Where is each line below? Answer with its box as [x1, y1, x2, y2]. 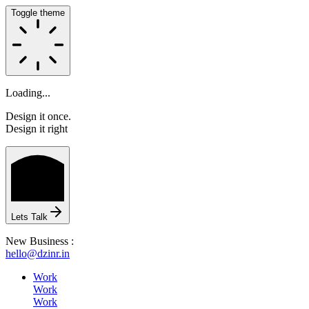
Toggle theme [11, 8, 65, 18]
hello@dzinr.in [6, 248, 70, 259]
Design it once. [6, 110, 71, 122]
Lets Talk [11, 212, 48, 222]
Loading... [6, 87, 50, 99]
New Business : [6, 235, 74, 247]
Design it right [6, 123, 68, 134]
